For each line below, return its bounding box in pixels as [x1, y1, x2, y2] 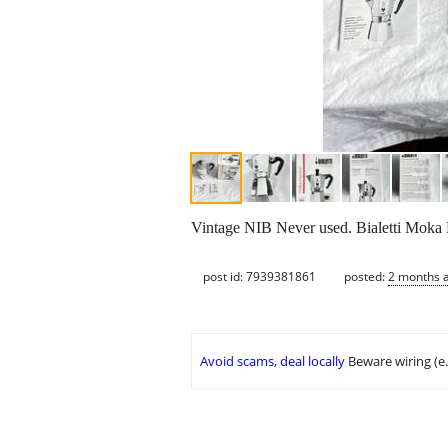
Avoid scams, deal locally [200, 352, 345, 371]
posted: [344, 267, 388, 285]
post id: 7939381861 [203, 267, 316, 285]
